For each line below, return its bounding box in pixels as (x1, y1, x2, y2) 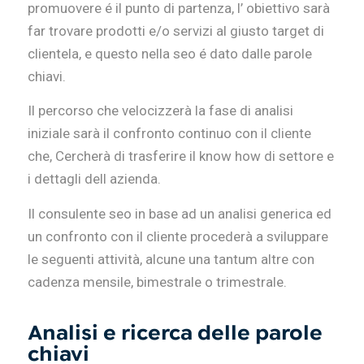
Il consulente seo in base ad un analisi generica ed (27, 205, 331, 222)
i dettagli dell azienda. (27, 171, 161, 188)
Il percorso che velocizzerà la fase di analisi (27, 102, 293, 119)
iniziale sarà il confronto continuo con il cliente (27, 125, 311, 142)
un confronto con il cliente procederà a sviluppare (27, 227, 328, 245)
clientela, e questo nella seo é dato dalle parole (27, 45, 312, 62)
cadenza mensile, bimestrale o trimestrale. (27, 273, 287, 290)
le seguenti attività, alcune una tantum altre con (27, 250, 314, 267)
